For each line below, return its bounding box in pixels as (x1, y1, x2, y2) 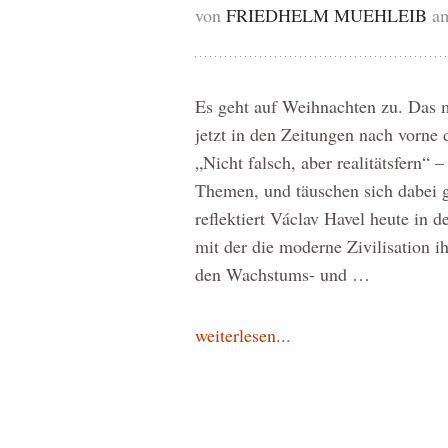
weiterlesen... (194, 323, 291, 347)
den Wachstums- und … (194, 262, 370, 286)
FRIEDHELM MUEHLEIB (225, 3, 427, 27)
